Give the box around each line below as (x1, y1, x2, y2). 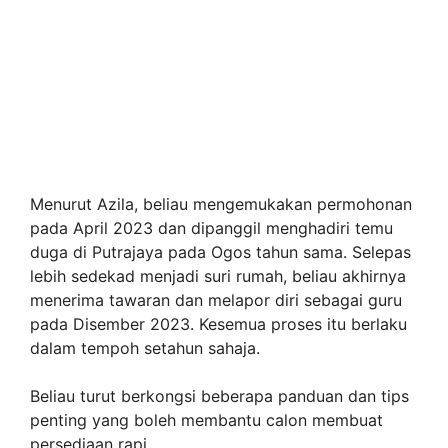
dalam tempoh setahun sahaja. (30, 338, 260, 359)
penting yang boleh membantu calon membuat (30, 410, 383, 431)
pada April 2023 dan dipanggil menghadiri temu (30, 218, 393, 239)
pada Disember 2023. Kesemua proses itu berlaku (30, 314, 407, 335)
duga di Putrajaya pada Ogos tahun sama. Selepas (30, 242, 411, 263)
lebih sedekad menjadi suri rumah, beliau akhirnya (30, 266, 406, 287)
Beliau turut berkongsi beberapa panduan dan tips (30, 386, 409, 407)
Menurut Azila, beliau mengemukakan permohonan (30, 194, 412, 215)
